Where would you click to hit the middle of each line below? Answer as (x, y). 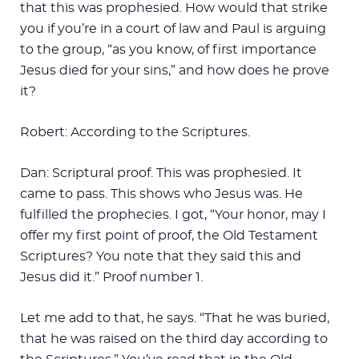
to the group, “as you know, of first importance (168, 49)
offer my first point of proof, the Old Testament (169, 235)
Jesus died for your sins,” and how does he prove (175, 70)
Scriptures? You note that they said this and (161, 256)
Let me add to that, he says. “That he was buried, (175, 318)
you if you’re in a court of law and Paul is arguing (173, 28)
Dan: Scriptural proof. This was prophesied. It (161, 173)
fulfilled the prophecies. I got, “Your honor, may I (173, 214)
